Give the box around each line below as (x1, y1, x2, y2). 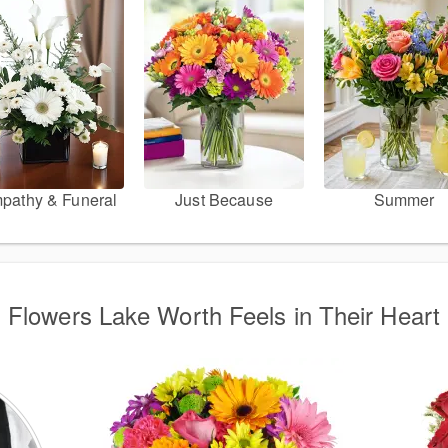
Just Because (175, 188, 273, 211)
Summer (373, 188, 435, 211)
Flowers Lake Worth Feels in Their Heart (8, 297, 440, 332)
